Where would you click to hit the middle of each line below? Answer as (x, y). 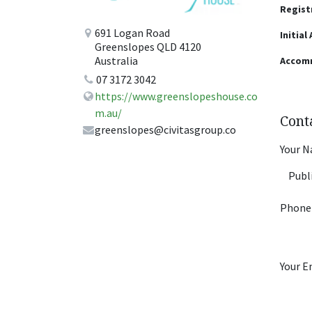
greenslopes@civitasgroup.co (166, 129)
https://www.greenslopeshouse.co (177, 96)
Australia (117, 61)
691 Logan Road (133, 33)
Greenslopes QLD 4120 (148, 47)
